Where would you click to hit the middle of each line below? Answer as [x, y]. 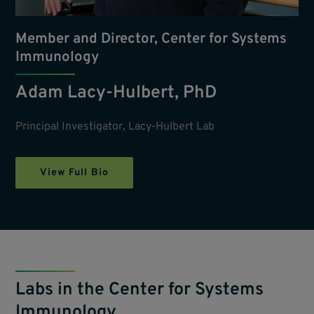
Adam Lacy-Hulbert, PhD [116, 94]
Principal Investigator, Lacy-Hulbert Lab [115, 127]
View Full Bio [75, 173]
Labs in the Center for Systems [140, 290]
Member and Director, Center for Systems [151, 40]
